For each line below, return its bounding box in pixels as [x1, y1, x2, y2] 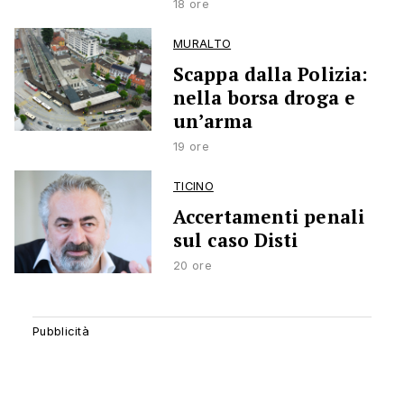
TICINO [173, 179, 214, 194]
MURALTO [173, 37, 232, 51]
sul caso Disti [173, 227, 298, 253]
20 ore [173, 259, 212, 273]
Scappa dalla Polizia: [173, 61, 369, 87]
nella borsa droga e [173, 85, 355, 111]
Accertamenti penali [173, 204, 364, 230]
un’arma [173, 108, 252, 134]
